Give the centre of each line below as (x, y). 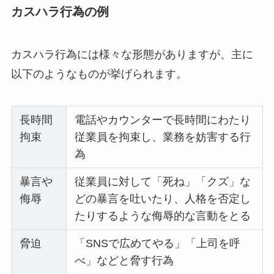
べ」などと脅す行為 (124, 260)
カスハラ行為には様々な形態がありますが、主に (132, 54)
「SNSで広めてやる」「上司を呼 (158, 243)
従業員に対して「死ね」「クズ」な (163, 181)
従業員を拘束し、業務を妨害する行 (163, 137)
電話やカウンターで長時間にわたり (163, 120)
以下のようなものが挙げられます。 (99, 74)
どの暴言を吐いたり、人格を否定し (163, 198)
